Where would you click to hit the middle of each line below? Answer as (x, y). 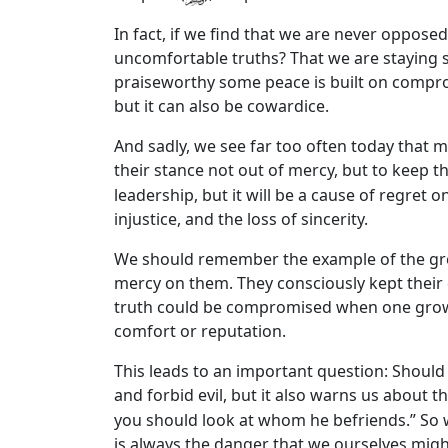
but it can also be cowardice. (221, 106)
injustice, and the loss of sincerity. (241, 218)
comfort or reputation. (200, 330)
